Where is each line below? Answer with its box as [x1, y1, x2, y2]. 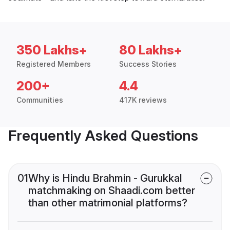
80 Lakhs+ [119, 43, 182, 58]
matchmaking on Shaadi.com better [28, 184, 195, 197]
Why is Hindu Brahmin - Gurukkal [28, 172, 182, 185]
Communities [16, 95, 63, 105]
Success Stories [119, 60, 177, 69]
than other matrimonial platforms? [28, 197, 187, 209]
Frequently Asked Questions [8, 127, 198, 145]
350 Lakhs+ [16, 43, 87, 58]
